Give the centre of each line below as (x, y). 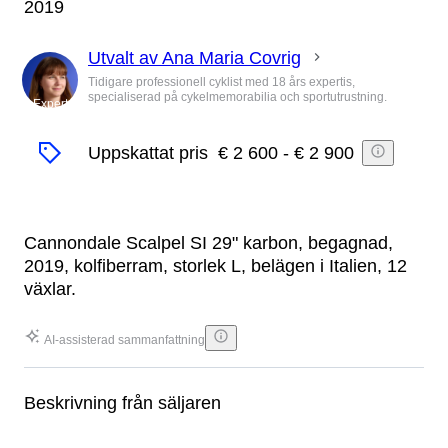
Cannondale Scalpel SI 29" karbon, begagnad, (208, 243)
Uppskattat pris (148, 152)
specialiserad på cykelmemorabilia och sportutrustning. (237, 96)
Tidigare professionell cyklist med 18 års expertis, (221, 81)
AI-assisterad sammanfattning (124, 340)
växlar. (50, 289)
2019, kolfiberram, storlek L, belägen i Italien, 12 (215, 266)
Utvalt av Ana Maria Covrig (194, 57)
